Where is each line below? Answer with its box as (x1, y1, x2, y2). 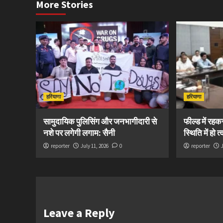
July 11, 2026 (81, 142, 109, 149)
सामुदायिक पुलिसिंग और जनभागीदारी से (43, 115, 157, 127)
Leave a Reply (43, 205, 115, 221)
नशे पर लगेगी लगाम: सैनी (43, 127, 115, 138)
